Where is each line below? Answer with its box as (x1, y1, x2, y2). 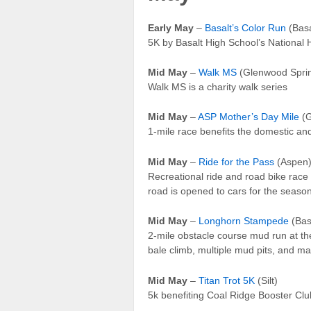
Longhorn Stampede (199, 215, 289, 227)
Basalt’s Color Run (205, 22, 286, 33)
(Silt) (255, 274, 278, 286)
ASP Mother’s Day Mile (198, 111, 299, 123)
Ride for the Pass (199, 155, 274, 167)
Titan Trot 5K (199, 274, 255, 286)
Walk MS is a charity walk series (148, 81, 287, 93)
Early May (148, 22, 194, 33)
